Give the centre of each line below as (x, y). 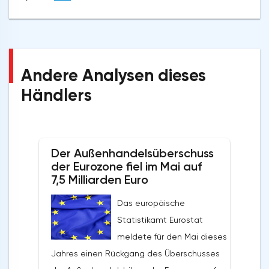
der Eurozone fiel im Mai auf (126, 167)
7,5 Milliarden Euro (100, 180)
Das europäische (151, 203)
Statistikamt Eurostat (160, 220)
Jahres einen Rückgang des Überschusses (135, 254)
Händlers (56, 95)
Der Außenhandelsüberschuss (132, 153)
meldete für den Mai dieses (172, 237)
